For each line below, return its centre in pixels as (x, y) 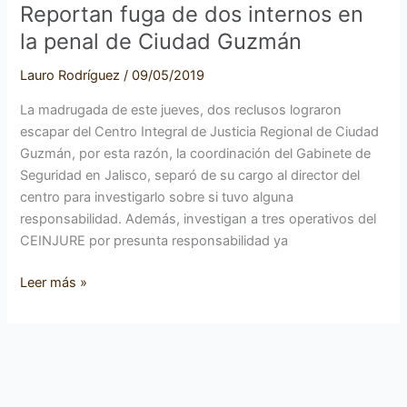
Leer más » (54, 282)
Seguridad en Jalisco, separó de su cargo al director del (190, 175)
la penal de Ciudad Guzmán (161, 42)
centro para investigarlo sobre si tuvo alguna (157, 197)
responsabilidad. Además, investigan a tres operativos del (199, 218)
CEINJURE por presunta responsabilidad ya (154, 240)
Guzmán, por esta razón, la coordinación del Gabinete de (196, 153)
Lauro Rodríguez (72, 76)
